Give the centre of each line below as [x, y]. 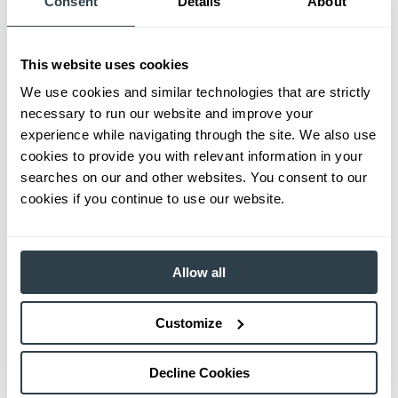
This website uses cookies [105, 64]
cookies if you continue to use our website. [153, 199]
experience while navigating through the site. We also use [199, 135]
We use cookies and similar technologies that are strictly [196, 92]
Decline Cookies [199, 373]
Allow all [199, 272]
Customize [189, 322]
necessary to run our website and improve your [167, 113]
